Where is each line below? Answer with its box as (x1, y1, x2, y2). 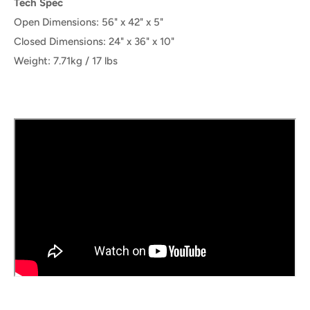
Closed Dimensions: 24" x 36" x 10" (14, 35, 174, 48)
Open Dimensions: (14, 16, 102, 29)
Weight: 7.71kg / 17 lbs (14, 55, 118, 68)
